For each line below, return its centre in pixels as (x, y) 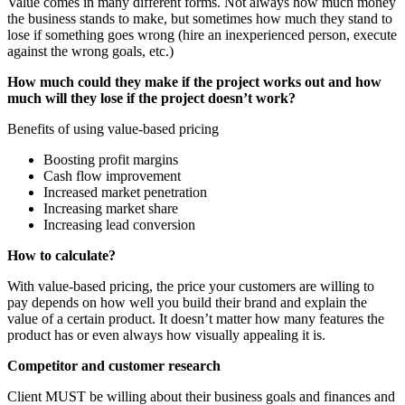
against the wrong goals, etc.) (90, 51)
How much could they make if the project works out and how (194, 81)
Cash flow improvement (112, 175)
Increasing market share (111, 208)
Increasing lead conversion (119, 224)
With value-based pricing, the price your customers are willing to (191, 286)
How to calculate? (61, 255)
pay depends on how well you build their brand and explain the (187, 302)
